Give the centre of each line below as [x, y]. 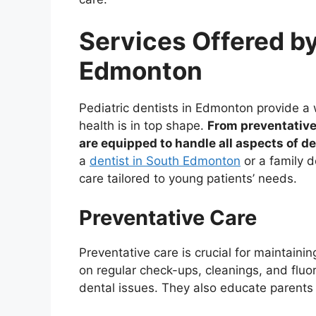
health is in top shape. [143, 126]
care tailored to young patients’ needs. [188, 179]
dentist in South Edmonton [165, 161]
